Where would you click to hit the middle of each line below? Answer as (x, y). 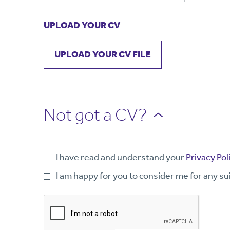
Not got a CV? (95, 115)
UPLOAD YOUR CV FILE (103, 54)
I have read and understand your (121, 157)
